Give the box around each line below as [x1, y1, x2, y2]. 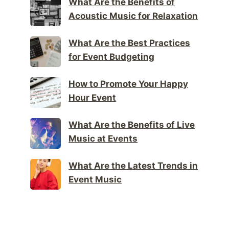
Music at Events [68, 133, 138, 144]
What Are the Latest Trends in [68, 161, 198, 171]
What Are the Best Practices [68, 38, 191, 49]
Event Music [68, 174, 122, 185]
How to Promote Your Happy [68, 79, 189, 89]
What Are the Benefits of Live [68, 120, 195, 130]
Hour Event [68, 93, 117, 103]
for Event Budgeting [68, 52, 155, 62]
